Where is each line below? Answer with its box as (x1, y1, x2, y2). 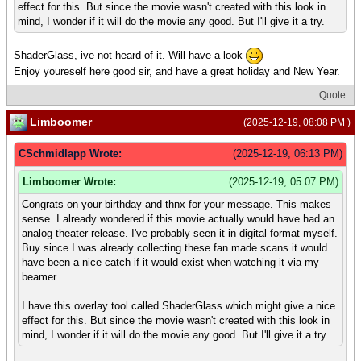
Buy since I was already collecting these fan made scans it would (22, 242, 327, 255)
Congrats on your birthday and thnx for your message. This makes (22, 198, 331, 211)
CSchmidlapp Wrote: (19, 147, 122, 160)
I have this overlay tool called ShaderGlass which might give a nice (22, 300, 335, 313)
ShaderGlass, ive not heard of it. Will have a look (14, 48, 246, 61)
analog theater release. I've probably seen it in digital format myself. (22, 227, 338, 240)
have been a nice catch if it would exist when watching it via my (22, 256, 319, 269)
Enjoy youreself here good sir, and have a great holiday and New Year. (14, 64, 340, 77)
